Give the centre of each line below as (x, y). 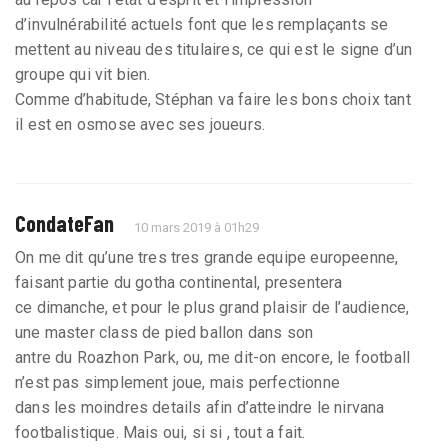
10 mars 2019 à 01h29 (197, 227)
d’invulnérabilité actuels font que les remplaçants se (202, 24)
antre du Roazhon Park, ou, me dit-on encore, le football (213, 357)
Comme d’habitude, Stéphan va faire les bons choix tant (213, 99)
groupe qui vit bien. (83, 74)
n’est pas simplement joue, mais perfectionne (177, 382)
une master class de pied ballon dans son (164, 332)
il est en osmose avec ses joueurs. (140, 124)
